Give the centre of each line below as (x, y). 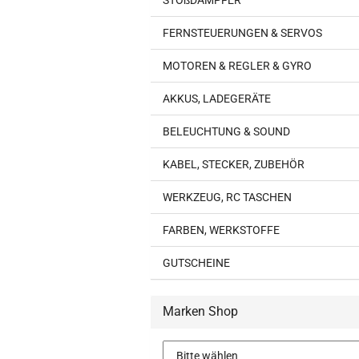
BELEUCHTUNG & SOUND (226, 131)
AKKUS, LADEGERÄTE (217, 99)
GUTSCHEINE (196, 263)
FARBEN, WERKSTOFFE (221, 230)
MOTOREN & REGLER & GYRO (237, 66)
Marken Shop (200, 311)
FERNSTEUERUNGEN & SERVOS (242, 33)
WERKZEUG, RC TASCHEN (227, 197)
